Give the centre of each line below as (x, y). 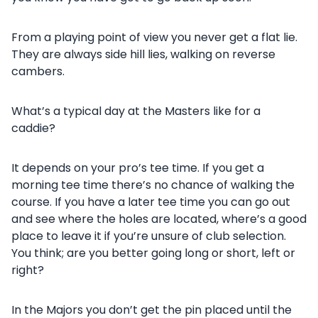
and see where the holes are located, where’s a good (159, 219)
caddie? (33, 128)
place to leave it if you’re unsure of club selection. (149, 236)
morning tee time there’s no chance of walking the (153, 185)
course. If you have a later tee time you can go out (151, 202)
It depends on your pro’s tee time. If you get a (138, 168)
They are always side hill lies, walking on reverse (143, 54)
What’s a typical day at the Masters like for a (136, 111)
